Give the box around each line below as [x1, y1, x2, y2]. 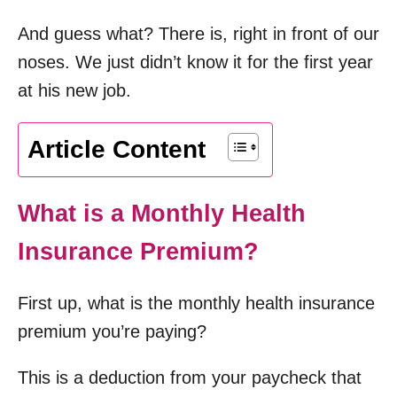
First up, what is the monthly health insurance [18, 292, 375, 313]
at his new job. [18, 80, 131, 100]
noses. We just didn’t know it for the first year [18, 51, 373, 72]
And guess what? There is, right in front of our [18, 23, 379, 43]
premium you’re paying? [18, 321, 206, 341]
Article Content [27, 135, 206, 163]
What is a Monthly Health [18, 199, 306, 227]
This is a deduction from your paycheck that [18, 367, 362, 387]
